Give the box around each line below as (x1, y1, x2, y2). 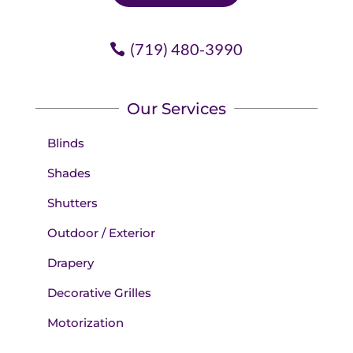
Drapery (46, 255, 94, 270)
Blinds (46, 135, 84, 150)
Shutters (46, 195, 98, 210)
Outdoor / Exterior (46, 225, 155, 240)
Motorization (46, 314, 124, 330)
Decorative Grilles (46, 284, 151, 300)
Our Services (127, 98, 226, 118)
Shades (46, 165, 91, 180)
